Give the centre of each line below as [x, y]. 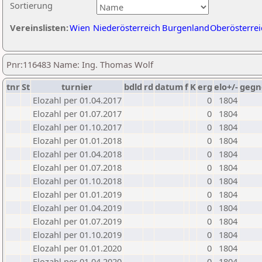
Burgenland [186, 27]
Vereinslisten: [39, 27]
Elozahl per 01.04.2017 [77, 100]
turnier [77, 87]
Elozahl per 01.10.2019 [77, 235]
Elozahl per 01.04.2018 [77, 154]
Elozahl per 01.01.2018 [77, 140]
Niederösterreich [127, 27]
